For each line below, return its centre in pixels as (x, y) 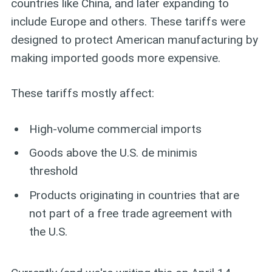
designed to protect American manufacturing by (134, 39)
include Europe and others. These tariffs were (128, 21)
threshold (54, 171)
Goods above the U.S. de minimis (114, 153)
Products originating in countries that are (134, 195)
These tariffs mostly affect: (82, 93)
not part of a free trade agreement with (131, 213)
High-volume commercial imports (116, 129)
